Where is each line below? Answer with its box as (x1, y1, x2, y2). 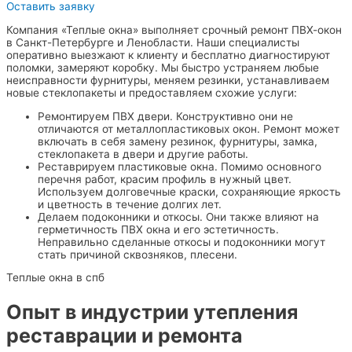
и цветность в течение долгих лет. (38, 197, 222, 211)
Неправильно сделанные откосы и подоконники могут (38, 235, 325, 248)
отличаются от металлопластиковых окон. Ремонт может (38, 122, 339, 135)
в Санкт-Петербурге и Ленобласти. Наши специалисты (6, 36, 299, 49)
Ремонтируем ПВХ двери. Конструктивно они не (38, 109, 293, 123)
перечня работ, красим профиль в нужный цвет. (38, 172, 291, 185)
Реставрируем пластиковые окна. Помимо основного (38, 159, 321, 173)
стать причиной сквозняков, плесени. (38, 247, 237, 261)
